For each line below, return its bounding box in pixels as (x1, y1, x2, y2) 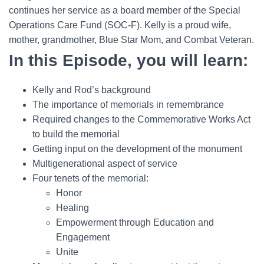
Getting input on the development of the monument (32, 143, 242, 154)
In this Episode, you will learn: (9, 51, 248, 70)
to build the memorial (32, 128, 120, 139)
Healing (56, 202, 89, 213)
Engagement (56, 232, 110, 242)
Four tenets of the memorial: (32, 173, 148, 183)
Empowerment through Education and (56, 217, 214, 227)
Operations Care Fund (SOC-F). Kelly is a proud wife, (9, 19, 231, 30)
